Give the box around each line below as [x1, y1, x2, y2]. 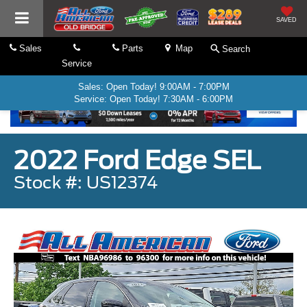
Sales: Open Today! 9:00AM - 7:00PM [77, 81, 230, 92]
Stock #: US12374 [14, 172, 158, 193]
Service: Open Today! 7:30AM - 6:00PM [74, 93, 233, 104]
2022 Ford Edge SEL [14, 145, 260, 175]
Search [221, 44, 250, 54]
